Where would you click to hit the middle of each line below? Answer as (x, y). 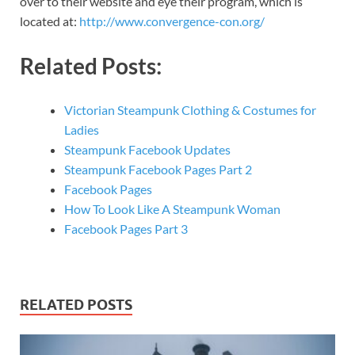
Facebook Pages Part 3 (126, 228)
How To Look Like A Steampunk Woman (172, 208)
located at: (50, 21)
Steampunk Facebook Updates (147, 149)
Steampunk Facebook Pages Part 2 (158, 169)
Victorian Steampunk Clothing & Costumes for (190, 109)
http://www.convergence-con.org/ (172, 21)
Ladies (82, 129)
